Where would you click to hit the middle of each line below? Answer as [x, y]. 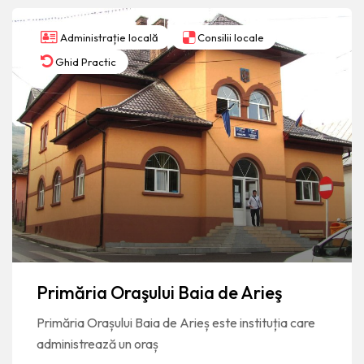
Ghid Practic [84, 61]
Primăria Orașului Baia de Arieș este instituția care [176, 323]
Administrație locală [108, 37]
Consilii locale [230, 37]
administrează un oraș [97, 344]
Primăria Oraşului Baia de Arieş [159, 293]
